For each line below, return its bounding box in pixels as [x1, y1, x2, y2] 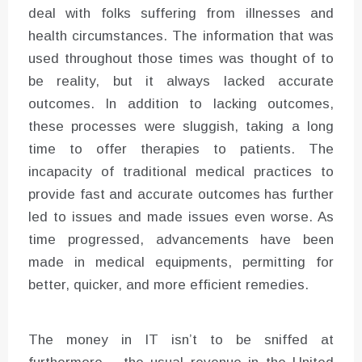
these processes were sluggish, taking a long [28, 118, 334, 134]
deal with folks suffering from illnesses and [28, 5, 334, 21]
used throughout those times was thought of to [28, 50, 334, 66]
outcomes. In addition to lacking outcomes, [28, 95, 334, 112]
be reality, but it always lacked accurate [28, 73, 334, 89]
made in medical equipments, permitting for [28, 254, 334, 270]
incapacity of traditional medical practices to [28, 163, 334, 179]
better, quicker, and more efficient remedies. [28, 276, 309, 293]
